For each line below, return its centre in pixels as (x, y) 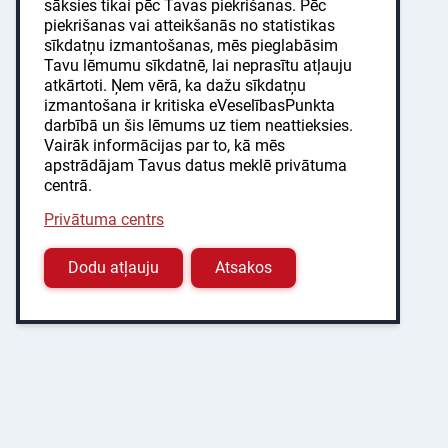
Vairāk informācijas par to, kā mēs (164, 145)
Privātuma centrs (104, 219)
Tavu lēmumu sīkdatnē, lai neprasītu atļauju (198, 65)
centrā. (68, 185)
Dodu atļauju (113, 267)
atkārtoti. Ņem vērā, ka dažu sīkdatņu (175, 85)
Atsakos (243, 267)
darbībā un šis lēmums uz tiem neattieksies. (198, 125)
